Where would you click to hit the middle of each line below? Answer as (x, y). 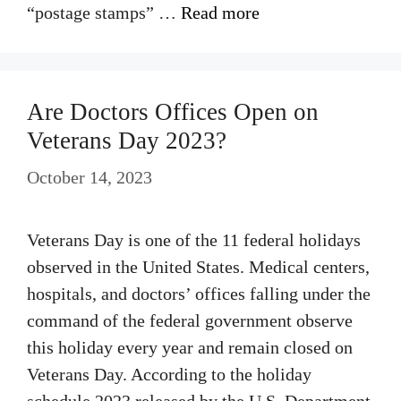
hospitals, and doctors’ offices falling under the (199, 294)
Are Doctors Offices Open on (173, 112)
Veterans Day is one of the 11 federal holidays (194, 240)
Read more (220, 13)
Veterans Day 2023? (127, 141)
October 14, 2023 (90, 177)
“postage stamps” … (104, 13)
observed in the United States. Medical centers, (198, 267)
